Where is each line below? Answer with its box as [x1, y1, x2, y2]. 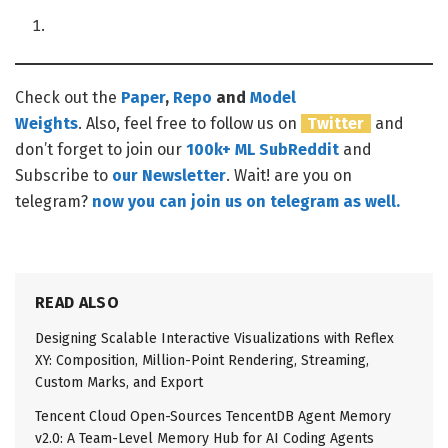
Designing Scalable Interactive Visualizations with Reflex [35, 329, 394, 347]
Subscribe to [15, 165, 112, 185]
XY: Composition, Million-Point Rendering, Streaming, [35, 351, 369, 369]
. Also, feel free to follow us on [78, 113, 301, 133]
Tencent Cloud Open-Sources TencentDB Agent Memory [35, 407, 391, 425]
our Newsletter [112, 165, 226, 185]
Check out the [15, 87, 121, 107]
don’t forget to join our [15, 139, 186, 159]
